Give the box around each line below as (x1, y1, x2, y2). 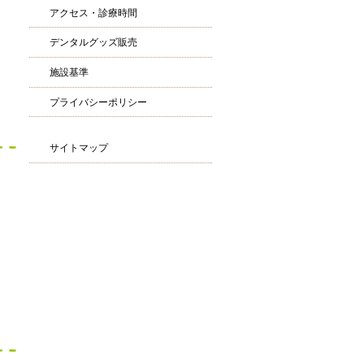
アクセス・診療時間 (50, 6, 137, 19)
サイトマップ (50, 142, 108, 154)
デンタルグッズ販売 (50, 37, 137, 49)
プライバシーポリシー (50, 96, 147, 108)
